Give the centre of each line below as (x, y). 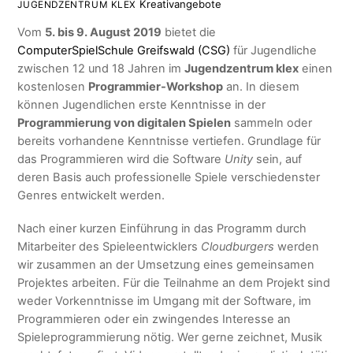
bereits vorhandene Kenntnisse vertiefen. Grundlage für (169, 141)
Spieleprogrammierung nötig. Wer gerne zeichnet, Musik (170, 338)
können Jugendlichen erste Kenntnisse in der (142, 105)
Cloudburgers (240, 247)
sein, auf (278, 160)
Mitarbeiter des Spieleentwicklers (110, 247)
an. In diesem (262, 87)
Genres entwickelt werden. (91, 196)
